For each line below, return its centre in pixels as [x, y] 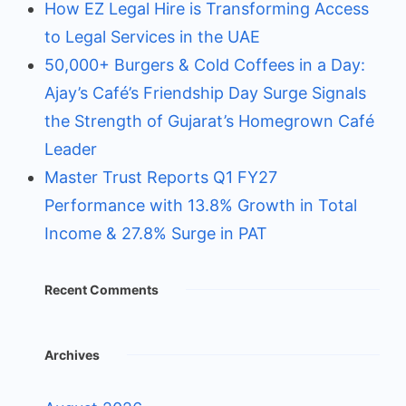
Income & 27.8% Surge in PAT [156, 233]
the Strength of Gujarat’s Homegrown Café [209, 121]
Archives [72, 354]
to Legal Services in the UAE [152, 36]
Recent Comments [101, 289]
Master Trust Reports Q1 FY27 [161, 177]
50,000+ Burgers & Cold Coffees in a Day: [205, 64]
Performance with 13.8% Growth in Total [201, 205]
